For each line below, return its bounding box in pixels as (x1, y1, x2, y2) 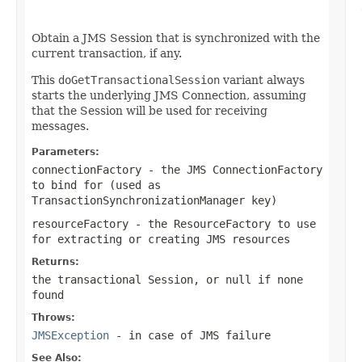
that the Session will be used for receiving (32, 103, 267, 117)
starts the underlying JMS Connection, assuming (32, 88, 306, 102)
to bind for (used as (32, 178, 161, 192)
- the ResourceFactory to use (128, 217, 316, 230)
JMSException (32, 328, 109, 342)
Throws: (32, 311, 75, 323)
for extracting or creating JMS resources (32, 232, 290, 246)
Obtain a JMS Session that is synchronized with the (32, 31, 320, 44)
